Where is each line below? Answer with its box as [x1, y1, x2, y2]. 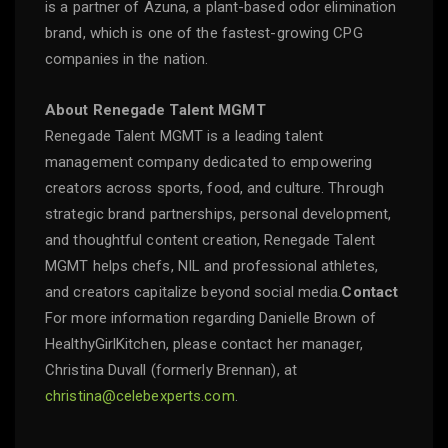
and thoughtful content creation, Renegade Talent [45, 231, 375, 250]
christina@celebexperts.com [45, 387, 235, 406]
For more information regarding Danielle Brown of [45, 309, 376, 328]
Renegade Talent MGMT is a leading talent [45, 127, 324, 146]
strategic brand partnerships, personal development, [45, 205, 392, 224]
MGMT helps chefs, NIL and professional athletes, [45, 257, 378, 276]
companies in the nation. [45, 50, 209, 69]
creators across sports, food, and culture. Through [45, 179, 385, 198]
